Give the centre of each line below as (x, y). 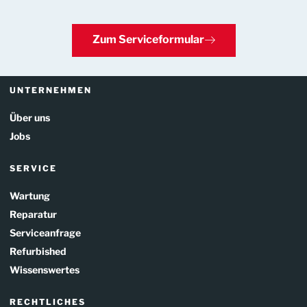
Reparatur (33, 214)
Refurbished (38, 251)
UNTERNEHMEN (51, 90)
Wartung (30, 196)
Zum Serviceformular (148, 40)
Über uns (30, 118)
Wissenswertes (45, 270)
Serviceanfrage (45, 233)
